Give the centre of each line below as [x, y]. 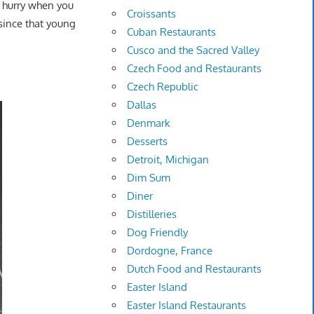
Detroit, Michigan [168, 160]
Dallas [142, 105]
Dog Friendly [158, 233]
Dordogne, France [170, 251]
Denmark [149, 123]
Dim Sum [149, 178]
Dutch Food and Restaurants [194, 269]
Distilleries [152, 214]
